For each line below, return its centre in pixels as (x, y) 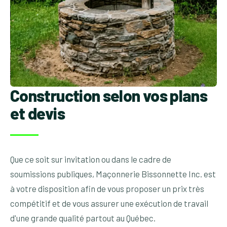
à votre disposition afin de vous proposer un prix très (107, 189)
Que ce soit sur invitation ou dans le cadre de (91, 159)
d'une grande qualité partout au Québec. (83, 218)
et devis (37, 113)
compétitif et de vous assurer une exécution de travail (109, 203)
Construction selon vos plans (109, 96)
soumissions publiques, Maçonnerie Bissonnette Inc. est (113, 174)
